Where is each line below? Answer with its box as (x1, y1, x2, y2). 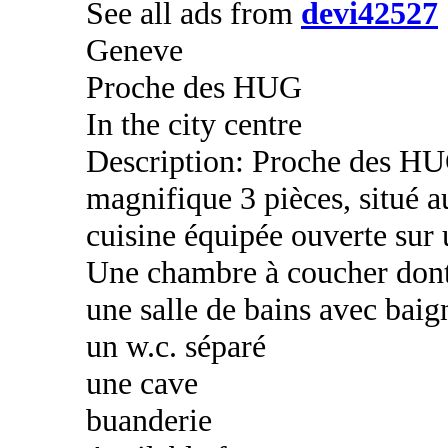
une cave (86, 365, 198, 401)
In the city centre (86, 106, 302, 142)
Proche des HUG (86, 69, 302, 105)
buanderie (86, 402, 212, 438)
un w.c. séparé (86, 328, 266, 364)
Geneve (86, 32, 183, 68)
